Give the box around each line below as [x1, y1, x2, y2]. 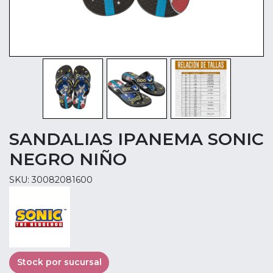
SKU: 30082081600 [9, 174, 93, 185]
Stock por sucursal [16, 257, 102, 268]
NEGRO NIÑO [9, 149, 127, 169]
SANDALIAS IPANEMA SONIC [9, 129, 264, 149]
